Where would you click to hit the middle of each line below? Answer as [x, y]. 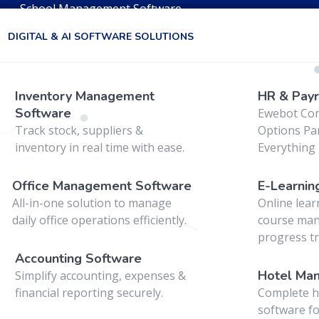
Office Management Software [102, 186]
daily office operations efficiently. [100, 220]
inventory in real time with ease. [99, 147]
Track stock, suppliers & [79, 130]
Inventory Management [84, 96]
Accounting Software [79, 258]
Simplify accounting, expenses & [101, 276]
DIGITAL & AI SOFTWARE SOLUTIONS [101, 37]
